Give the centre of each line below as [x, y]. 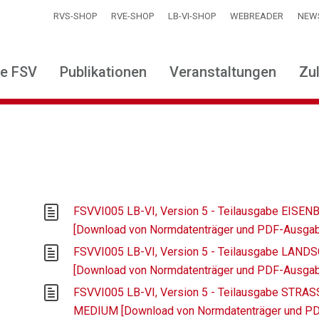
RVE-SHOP [132, 16]
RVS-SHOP [75, 16]
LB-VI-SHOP [192, 16]
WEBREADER [257, 16]
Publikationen [103, 72]
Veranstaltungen [223, 72]
